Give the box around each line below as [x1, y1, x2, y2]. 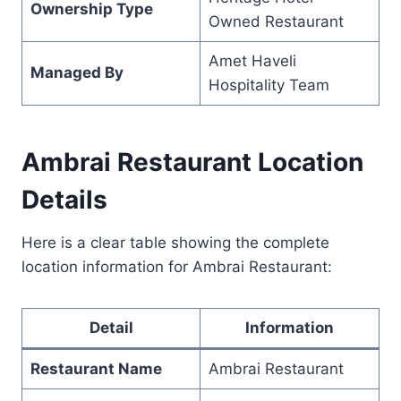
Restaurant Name [30, 359, 162, 378]
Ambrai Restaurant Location [21, 146, 363, 177]
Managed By [30, 63, 124, 81]
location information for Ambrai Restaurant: [21, 257, 332, 276]
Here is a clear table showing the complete [21, 233, 329, 252]
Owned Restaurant [208, 12, 344, 30]
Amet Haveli [208, 51, 296, 70]
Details [21, 183, 107, 215]
